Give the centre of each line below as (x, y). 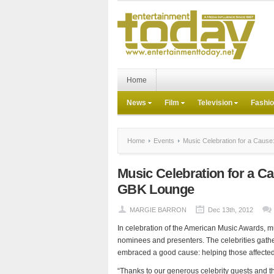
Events (164, 141)
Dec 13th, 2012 (231, 210)
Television (215, 103)
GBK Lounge (156, 189)
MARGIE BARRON (158, 210)
